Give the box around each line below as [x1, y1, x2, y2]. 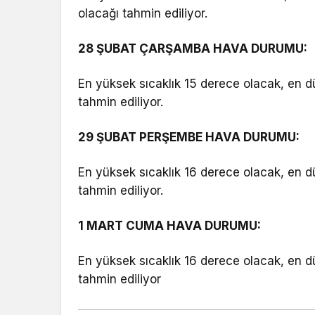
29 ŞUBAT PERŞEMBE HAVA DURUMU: [78, 130, 300, 145]
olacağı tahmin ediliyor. [78, 6, 208, 21]
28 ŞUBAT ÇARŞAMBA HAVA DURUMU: [78, 41, 308, 56]
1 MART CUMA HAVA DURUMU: [78, 219, 262, 233]
